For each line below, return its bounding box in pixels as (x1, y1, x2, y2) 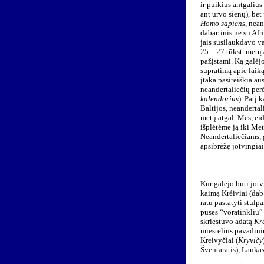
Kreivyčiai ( (200, 236, 238, 245)
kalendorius (200, 94, 239, 103)
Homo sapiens (200, 19, 245, 28)
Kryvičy (237, 236, 263, 245)
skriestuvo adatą (200, 217, 254, 226)
